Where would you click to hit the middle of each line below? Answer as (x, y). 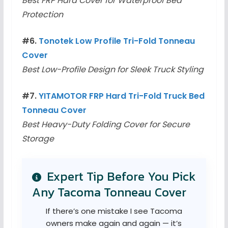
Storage (38, 139)
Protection (42, 15)
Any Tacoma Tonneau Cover (109, 192)
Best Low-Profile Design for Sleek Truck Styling (112, 70)
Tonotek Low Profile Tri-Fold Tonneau (117, 41)
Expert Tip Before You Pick (119, 177)
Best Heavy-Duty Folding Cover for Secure (106, 125)
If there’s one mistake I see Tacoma (114, 211)
